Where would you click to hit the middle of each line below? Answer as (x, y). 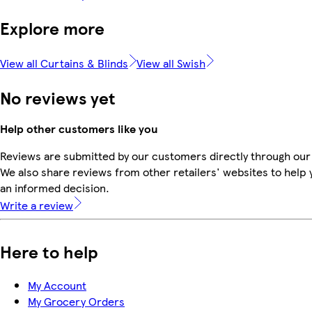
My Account (57, 285)
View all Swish (171, 63)
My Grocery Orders (76, 301)
